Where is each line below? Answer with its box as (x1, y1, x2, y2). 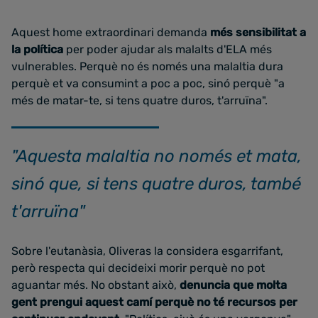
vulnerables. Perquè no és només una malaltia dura (11, 59, 283, 73)
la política (11, 42, 63, 56)
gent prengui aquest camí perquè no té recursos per (11, 295, 297, 309)
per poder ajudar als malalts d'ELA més (63, 42, 272, 56)
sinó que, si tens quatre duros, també (11, 173, 301, 194)
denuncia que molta (177, 278, 287, 292)
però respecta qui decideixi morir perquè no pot (11, 261, 265, 275)
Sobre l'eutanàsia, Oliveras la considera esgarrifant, (11, 243, 283, 258)
